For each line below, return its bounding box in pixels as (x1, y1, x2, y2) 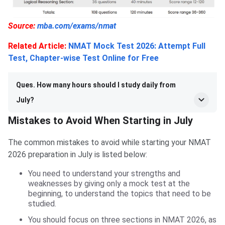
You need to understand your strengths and (28, 168, 180, 178)
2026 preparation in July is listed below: (8, 149, 147, 159)
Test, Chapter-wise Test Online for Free (8, 53, 159, 63)
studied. (28, 198, 56, 208)
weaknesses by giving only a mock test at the (28, 178, 190, 188)
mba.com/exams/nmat (37, 21, 116, 31)
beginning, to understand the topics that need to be (28, 188, 211, 198)
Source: (8, 21, 35, 31)
